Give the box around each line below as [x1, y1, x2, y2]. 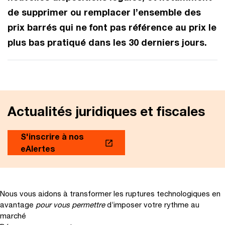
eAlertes [21, 143, 55, 153]
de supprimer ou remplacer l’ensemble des [8, 6, 201, 18]
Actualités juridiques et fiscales [8, 103, 205, 119]
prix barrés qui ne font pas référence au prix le [8, 21, 216, 33]
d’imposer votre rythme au [107, 199, 199, 209]
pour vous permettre [36, 199, 105, 209]
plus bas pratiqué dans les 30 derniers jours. [8, 36, 207, 48]
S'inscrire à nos [21, 131, 84, 141]
